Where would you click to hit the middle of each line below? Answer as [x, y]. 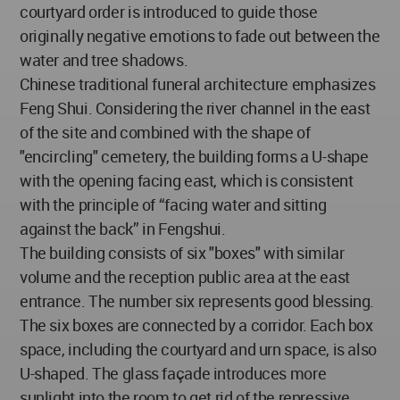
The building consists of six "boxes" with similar [182, 253]
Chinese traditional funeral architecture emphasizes [198, 84]
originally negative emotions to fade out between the [200, 36]
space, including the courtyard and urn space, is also [198, 349]
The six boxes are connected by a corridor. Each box [196, 325]
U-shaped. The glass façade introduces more [173, 373]
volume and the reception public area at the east [185, 277]
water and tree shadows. [104, 60]
